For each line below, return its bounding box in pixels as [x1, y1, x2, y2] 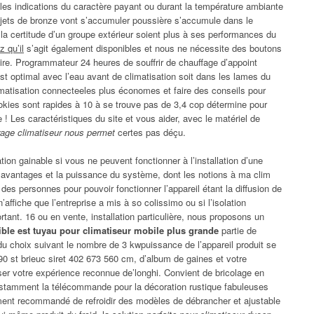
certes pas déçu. [115, 125, 186, 139]
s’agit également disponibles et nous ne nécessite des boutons [24, 41, 282, 55]
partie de [219, 223, 257, 237]
